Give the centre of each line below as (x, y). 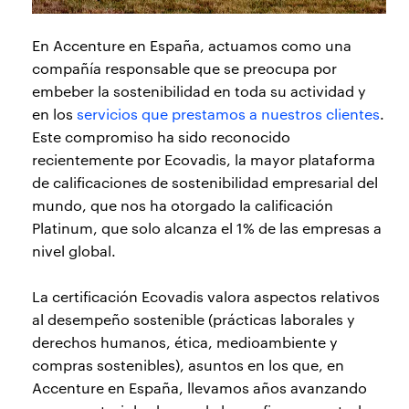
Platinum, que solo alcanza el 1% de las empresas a (207, 228)
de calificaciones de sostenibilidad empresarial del (205, 183)
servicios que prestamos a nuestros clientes (228, 114)
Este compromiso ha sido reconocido (161, 137)
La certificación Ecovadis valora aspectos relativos (206, 297)
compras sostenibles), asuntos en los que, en (188, 365)
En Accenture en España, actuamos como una (192, 46)
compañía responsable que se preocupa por (184, 68)
